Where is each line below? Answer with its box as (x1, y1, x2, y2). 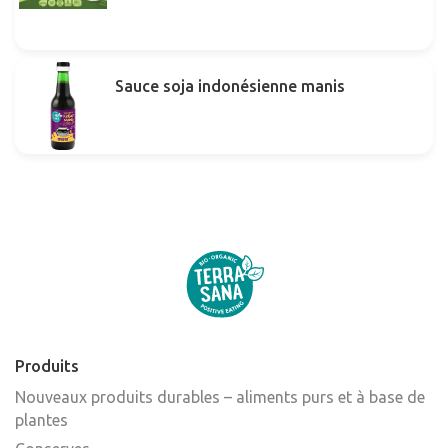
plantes (15, 410, 68, 429)
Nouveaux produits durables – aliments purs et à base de (15, 387, 425, 406)
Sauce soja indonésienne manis (115, 77, 345, 95)
